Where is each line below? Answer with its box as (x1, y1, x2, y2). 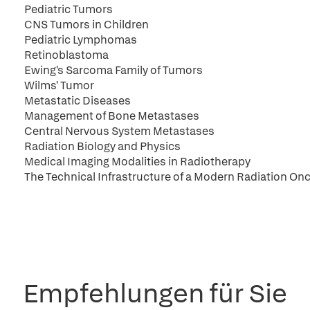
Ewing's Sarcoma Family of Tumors (24, 63, 203, 77)
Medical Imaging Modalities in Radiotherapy (24, 154, 250, 169)
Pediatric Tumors (24, 2, 113, 17)
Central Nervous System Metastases (24, 124, 215, 138)
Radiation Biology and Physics (24, 139, 181, 154)
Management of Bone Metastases (24, 109, 199, 123)
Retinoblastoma (24, 48, 109, 62)
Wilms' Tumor (24, 78, 94, 93)
